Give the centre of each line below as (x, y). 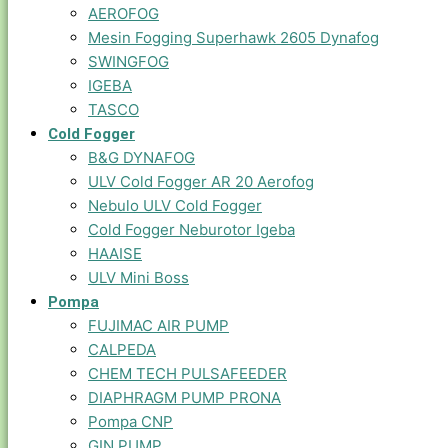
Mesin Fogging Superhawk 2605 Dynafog (233, 37)
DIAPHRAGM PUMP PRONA (184, 397)
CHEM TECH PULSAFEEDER (187, 373)
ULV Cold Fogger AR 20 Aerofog (201, 181)
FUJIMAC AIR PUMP (158, 325)
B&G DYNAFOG (141, 157)
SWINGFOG (128, 61)
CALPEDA (122, 349)
